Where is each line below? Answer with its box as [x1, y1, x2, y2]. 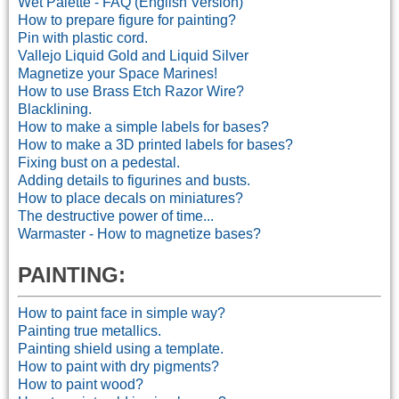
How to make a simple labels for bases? [18, 118, 269, 134]
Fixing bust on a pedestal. [18, 154, 180, 170]
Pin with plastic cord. [18, 29, 148, 45]
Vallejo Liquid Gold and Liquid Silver [18, 47, 248, 63]
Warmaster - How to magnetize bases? [18, 225, 261, 241]
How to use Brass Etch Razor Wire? [18, 83, 244, 99]
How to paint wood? [18, 376, 143, 392]
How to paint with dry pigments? [18, 358, 219, 374]
